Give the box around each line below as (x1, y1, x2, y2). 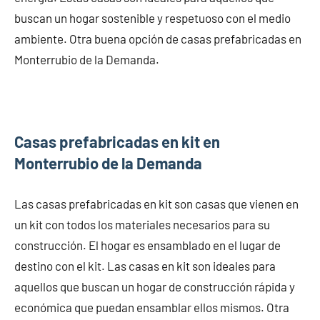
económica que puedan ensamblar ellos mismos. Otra (14, 299, 289, 314)
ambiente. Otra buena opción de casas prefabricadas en (14, 31, 301, 46)
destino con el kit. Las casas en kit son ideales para (14, 258, 276, 273)
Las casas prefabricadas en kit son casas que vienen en (14, 196, 299, 211)
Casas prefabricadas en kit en (14, 131, 220, 151)
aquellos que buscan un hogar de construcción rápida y (14, 279, 295, 294)
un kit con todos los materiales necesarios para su (14, 216, 270, 231)
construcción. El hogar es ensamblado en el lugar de (14, 237, 281, 252)
